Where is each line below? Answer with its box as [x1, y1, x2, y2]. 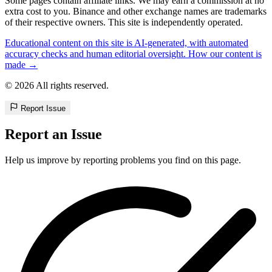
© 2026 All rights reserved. [5, 80, 109, 90]
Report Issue [21, 103, 66, 113]
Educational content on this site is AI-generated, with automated [5, 37, 248, 48]
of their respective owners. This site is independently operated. [5, 16, 243, 27]
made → [5, 59, 38, 70]
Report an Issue [5, 126, 102, 143]
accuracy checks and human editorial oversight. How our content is [5, 48, 262, 59]
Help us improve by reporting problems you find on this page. [5, 155, 241, 166]
